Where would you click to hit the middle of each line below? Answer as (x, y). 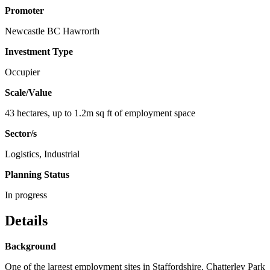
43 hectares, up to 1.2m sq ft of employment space (100, 113)
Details (26, 220)
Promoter (24, 10)
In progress (26, 195)
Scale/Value (28, 92)
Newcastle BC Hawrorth (52, 31)
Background (30, 246)
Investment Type (39, 51)
